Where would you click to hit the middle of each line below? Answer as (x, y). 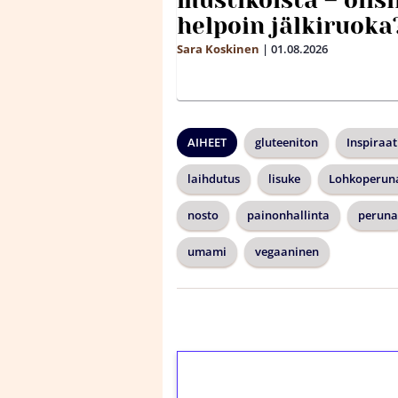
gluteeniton (287, 142)
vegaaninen (287, 251)
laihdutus (214, 179)
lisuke (284, 179)
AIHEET (207, 142)
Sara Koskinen (218, 49)
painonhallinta (288, 215)
